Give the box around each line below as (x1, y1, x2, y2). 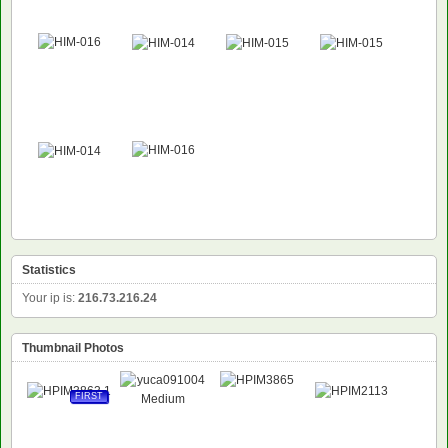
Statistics (22, 263, 76, 278)
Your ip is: (22, 291, 78, 306)
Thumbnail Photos (22, 341, 124, 356)
